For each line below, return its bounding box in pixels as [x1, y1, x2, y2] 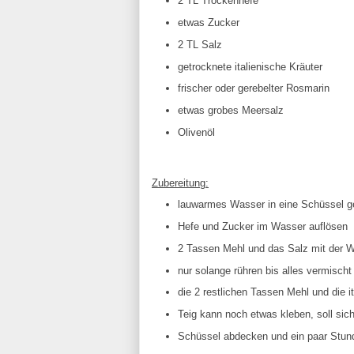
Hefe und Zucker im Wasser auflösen [177, 220, 348, 232]
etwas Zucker [177, 17, 239, 28]
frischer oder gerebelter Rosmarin [177, 82, 330, 95]
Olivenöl [177, 126, 215, 138]
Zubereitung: [152, 176, 209, 189]
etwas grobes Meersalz [177, 104, 284, 116]
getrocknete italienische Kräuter [177, 60, 322, 73]
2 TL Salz [177, 38, 222, 51]
